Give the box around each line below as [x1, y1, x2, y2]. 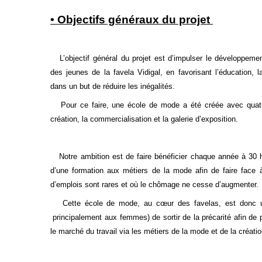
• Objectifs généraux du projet [50, 13, 213, 26]
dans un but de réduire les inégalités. [50, 82, 177, 91]
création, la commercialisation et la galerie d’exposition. [50, 115, 240, 123]
